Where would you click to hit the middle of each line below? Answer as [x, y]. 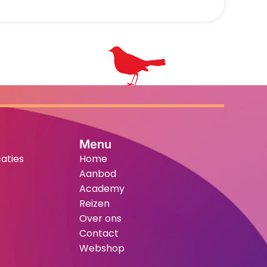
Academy [102, 188]
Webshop [102, 248]
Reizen [94, 203]
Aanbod [97, 173]
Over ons [100, 218]
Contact [99, 233]
